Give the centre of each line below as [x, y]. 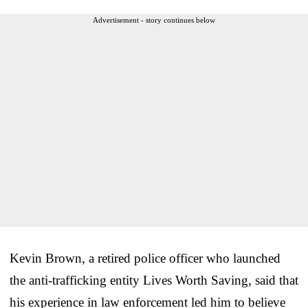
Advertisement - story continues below [154, 20]
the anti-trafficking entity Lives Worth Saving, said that [154, 280]
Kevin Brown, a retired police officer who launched [145, 258]
